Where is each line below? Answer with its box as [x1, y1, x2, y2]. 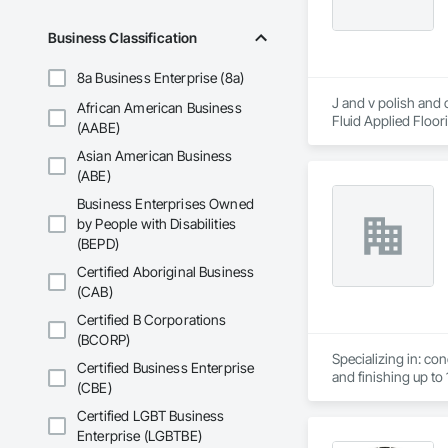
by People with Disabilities [77, 215, 237, 233]
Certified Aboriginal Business [77, 263, 255, 281]
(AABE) [77, 119, 120, 137]
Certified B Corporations [77, 311, 227, 329]
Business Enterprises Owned [77, 195, 254, 213]
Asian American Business [77, 147, 233, 165]
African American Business [77, 99, 242, 117]
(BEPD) [77, 235, 119, 253]
